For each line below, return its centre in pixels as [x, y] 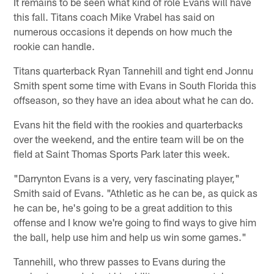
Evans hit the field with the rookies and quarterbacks [128, 124]
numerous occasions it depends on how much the [123, 31]
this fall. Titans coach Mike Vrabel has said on [114, 17]
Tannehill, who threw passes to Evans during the [120, 261]
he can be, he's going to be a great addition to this [123, 208]
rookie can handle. [54, 46]
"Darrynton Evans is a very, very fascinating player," [127, 178]
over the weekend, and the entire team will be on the [129, 139]
